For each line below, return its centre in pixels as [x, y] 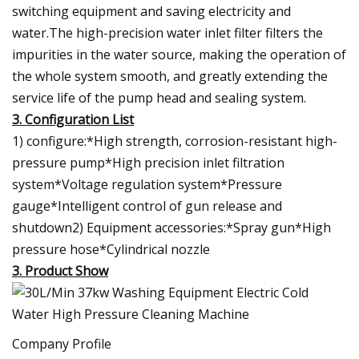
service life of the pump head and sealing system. [159, 97]
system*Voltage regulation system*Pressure [147, 184]
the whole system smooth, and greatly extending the [170, 76]
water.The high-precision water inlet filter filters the [167, 32]
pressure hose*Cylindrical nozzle [111, 249]
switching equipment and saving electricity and [151, 11]
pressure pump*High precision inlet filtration [148, 162]
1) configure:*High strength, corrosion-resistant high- [175, 141]
